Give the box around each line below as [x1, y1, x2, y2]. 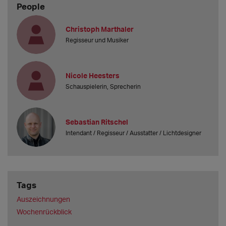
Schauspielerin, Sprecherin [66, 82, 141, 90]
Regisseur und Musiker [66, 36, 129, 44]
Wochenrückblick [16, 207, 72, 216]
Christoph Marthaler [66, 24, 134, 33]
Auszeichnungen [16, 195, 70, 204]
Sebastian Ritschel [66, 117, 129, 126]
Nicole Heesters [66, 71, 120, 80]
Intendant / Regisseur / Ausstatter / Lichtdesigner [66, 129, 202, 137]
